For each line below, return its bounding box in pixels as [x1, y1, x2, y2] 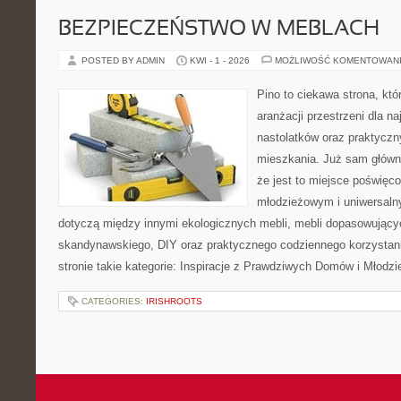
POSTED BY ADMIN [81, 55, 167, 65]
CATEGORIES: [81, 296, 146, 306]
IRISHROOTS [146, 296, 202, 306]
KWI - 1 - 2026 [190, 55, 250, 65]
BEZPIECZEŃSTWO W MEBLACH [58, 20, 380, 39]
